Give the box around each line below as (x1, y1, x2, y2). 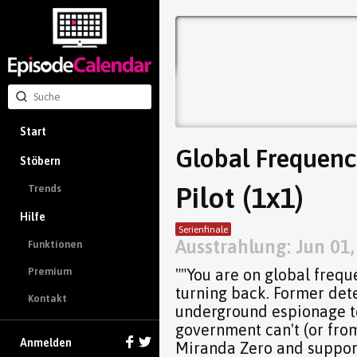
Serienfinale (178, 224, 228, 234)
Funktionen (28, 238, 82, 251)
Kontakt (28, 292, 67, 304)
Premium (28, 265, 72, 278)
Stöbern (20, 154, 61, 167)
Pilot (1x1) (175, 181, 304, 214)
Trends (28, 182, 61, 195)
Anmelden (20, 336, 72, 350)
